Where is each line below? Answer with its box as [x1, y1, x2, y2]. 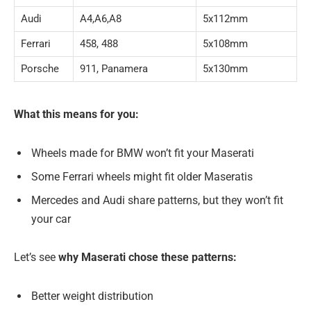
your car [31, 212, 71, 226]
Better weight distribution [31, 289, 153, 303]
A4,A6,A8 [80, 12, 121, 25]
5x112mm [203, 12, 248, 25]
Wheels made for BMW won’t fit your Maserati [31, 146, 254, 160]
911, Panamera [80, 62, 148, 75]
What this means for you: [14, 108, 139, 121]
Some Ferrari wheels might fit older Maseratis [31, 169, 253, 183]
